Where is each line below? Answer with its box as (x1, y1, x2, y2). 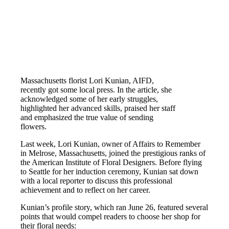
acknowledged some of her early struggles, (20, 94, 158, 103)
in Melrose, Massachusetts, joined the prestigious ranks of (20, 148, 206, 157)
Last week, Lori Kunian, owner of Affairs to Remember (20, 139, 201, 148)
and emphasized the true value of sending (20, 112, 154, 122)
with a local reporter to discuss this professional (20, 176, 173, 185)
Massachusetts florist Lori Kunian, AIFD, (20, 76, 154, 85)
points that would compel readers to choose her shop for (20, 212, 201, 221)
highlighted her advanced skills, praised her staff (20, 103, 176, 112)
